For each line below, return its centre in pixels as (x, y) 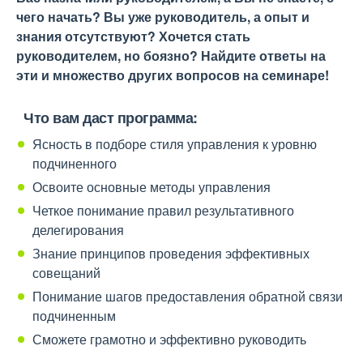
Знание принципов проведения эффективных (171, 253)
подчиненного (75, 163)
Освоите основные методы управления (152, 187)
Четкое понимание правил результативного (163, 210)
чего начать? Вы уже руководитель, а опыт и (163, 17)
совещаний (66, 273)
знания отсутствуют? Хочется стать (133, 36)
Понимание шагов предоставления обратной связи (188, 296)
